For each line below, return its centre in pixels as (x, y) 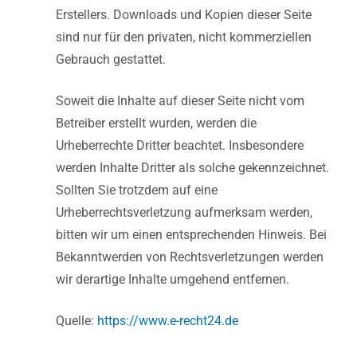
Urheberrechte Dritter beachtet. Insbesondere (180, 145)
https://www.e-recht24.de (168, 320)
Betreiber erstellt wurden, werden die (156, 123)
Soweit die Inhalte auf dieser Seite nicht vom (180, 100)
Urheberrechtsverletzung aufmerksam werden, (184, 212)
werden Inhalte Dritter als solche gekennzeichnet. (192, 167)
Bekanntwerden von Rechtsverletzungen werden (190, 257)
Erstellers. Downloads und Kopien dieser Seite (184, 14)
